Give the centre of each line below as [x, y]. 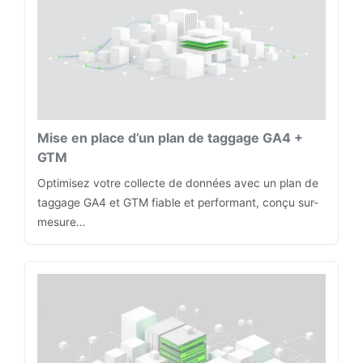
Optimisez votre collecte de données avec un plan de [178, 183]
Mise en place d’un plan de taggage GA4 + [170, 137]
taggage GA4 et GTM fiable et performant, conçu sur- [178, 202]
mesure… [61, 222]
